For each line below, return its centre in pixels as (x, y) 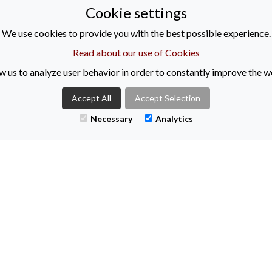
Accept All (91, 98)
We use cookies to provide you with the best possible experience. (136, 33)
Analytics (174, 119)
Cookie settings (136, 12)
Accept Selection (168, 98)
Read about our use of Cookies (136, 53)
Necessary (111, 119)
